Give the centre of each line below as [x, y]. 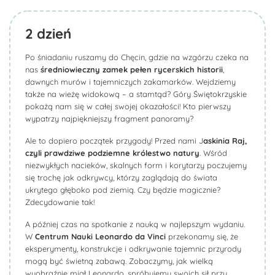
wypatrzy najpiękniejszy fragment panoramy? [109, 118]
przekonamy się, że [202, 236]
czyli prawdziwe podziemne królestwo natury [112, 153]
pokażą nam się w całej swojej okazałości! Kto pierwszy [128, 106]
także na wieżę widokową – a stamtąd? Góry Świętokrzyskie [136, 94]
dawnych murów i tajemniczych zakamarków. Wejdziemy [130, 82]
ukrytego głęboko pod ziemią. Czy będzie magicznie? [123, 190]
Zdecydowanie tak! [60, 202]
